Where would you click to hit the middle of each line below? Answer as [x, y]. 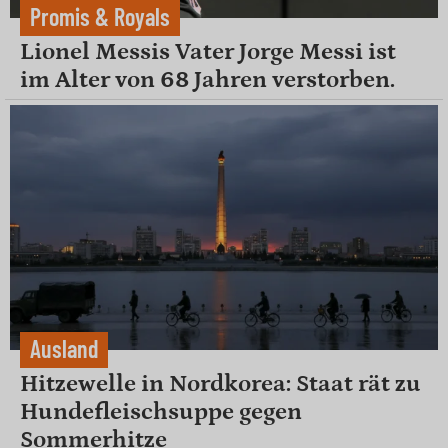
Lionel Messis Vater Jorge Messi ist [208, 52]
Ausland [64, 348]
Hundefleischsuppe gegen [161, 411]
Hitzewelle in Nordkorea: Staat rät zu [220, 383]
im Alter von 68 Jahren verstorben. [207, 80]
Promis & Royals [100, 17]
